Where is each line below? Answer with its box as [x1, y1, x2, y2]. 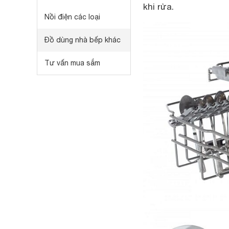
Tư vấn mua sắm [44, 59, 100, 67]
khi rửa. [143, 2, 174, 12]
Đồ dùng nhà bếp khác [44, 36, 121, 44]
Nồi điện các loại [44, 13, 100, 21]
